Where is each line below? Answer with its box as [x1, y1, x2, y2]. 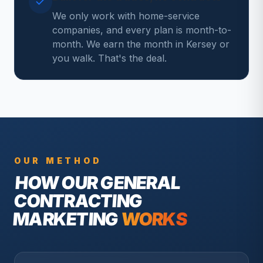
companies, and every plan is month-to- [52, 24, 231, 36]
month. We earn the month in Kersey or [52, 38, 230, 50]
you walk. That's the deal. [52, 52, 167, 64]
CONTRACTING [13, 190, 143, 211]
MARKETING [12, 208, 119, 230]
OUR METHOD [14, 156, 102, 166]
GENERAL [99, 172, 181, 193]
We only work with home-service [52, 10, 200, 22]
